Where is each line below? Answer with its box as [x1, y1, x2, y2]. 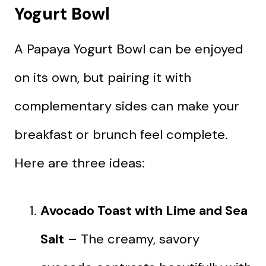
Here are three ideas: [14, 154, 145, 172]
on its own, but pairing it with [14, 68, 191, 86]
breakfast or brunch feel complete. [14, 125, 228, 143]
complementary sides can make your [14, 97, 239, 115]
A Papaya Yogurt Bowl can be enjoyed [14, 40, 243, 58]
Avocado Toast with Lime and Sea [40, 201, 248, 219]
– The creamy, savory [64, 230, 199, 248]
